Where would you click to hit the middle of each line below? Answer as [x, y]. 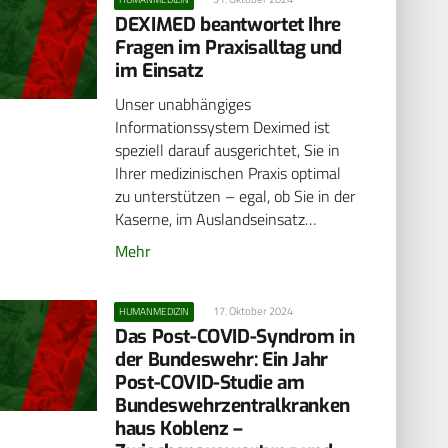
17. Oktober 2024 [252, 310]
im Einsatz [159, 70]
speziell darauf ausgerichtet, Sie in [228, 150]
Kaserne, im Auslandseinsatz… [216, 219]
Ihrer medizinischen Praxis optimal [228, 173]
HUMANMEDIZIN [154, 311]
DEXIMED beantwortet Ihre [228, 24]
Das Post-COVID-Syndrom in [235, 336]
